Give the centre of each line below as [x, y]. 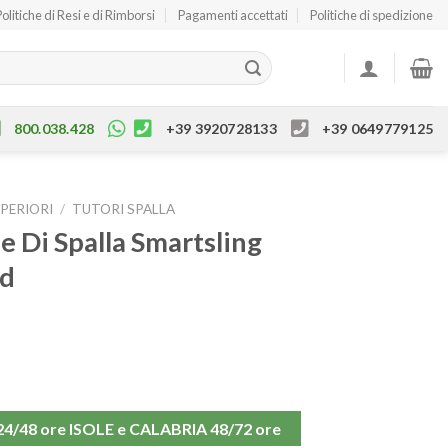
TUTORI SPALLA [124, 209]
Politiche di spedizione [371, 15]
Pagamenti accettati [232, 15]
